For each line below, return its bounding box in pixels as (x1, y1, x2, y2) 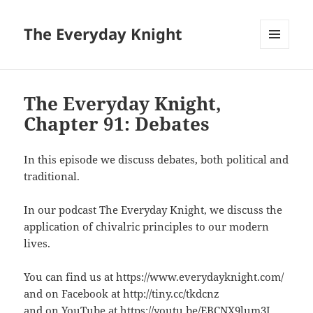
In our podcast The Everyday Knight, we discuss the (24, 203, 283, 217)
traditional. (24, 169, 80, 184)
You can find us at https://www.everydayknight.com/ (24, 270, 284, 284)
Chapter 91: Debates (24, 111, 210, 137)
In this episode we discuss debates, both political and (24, 152, 289, 167)
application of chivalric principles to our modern (24, 219, 270, 234)
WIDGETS (260, 72, 300, 85)
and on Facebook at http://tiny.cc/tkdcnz (24, 286, 220, 301)
